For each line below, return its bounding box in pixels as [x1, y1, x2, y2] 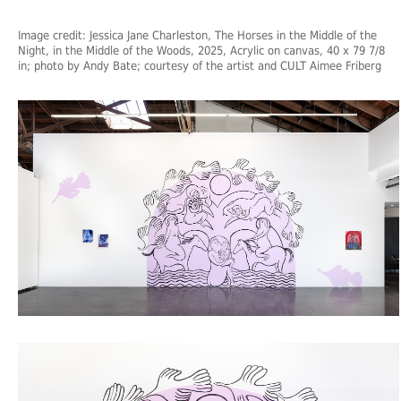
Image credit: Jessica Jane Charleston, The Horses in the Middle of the [18, 28, 377, 42]
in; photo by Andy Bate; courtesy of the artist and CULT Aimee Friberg [18, 58, 381, 73]
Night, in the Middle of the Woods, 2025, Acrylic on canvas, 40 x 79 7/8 [18, 43, 385, 57]
